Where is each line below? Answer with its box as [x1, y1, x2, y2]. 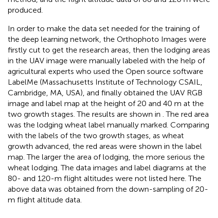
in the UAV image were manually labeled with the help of [8, 55, 205, 65]
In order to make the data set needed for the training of [8, 23, 200, 33]
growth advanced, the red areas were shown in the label [8, 141, 202, 151]
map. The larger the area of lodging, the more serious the [8, 152, 205, 162]
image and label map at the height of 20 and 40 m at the [8, 98, 204, 108]
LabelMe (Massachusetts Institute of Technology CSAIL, [8, 77, 202, 87]
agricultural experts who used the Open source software [8, 66, 203, 76]
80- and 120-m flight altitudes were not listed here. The [8, 173, 201, 183]
